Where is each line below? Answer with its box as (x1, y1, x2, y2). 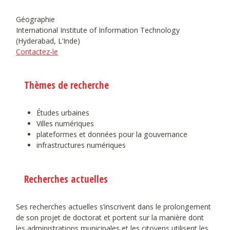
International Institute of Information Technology (16, 25, 180, 35)
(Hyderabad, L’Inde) (16, 36, 80, 46)
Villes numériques (36, 119, 94, 129)
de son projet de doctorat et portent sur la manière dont (16, 212, 204, 222)
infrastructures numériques (36, 140, 126, 150)
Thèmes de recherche (24, 78, 109, 92)
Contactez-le (16, 47, 58, 57)
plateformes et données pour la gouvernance (36, 129, 187, 140)
